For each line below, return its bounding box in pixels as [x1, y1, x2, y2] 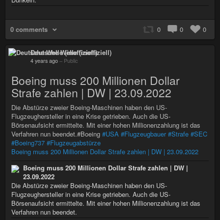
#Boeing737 [11, 137, 45, 147]
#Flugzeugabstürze [47, 137, 101, 147]
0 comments [10, 24, 48, 34]
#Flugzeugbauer [121, 129, 166, 138]
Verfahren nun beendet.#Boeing [11, 129, 102, 138]
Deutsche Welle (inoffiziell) [30, 47, 111, 57]
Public [64, 56, 78, 64]
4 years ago [30, 56, 58, 64]
